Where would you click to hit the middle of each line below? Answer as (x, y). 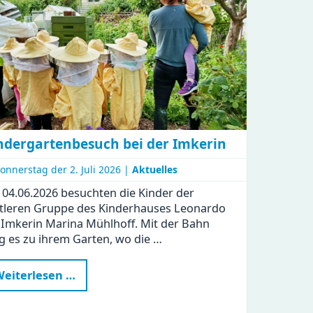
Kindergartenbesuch (133, 274)
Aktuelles (154, 169)
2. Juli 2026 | (101, 169)
